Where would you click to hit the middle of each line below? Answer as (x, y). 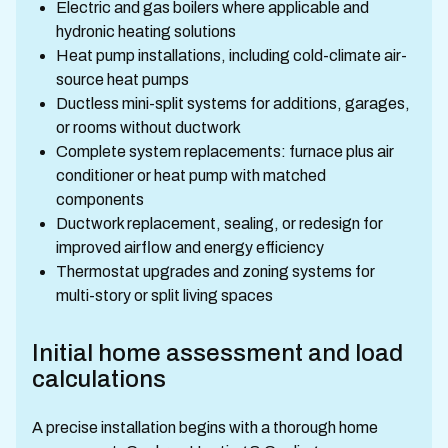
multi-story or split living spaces (164, 295)
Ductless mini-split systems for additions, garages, (233, 103)
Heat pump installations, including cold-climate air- (231, 55)
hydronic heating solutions (146, 31)
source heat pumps (122, 79)
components (100, 199)
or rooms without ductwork (148, 127)
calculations (99, 379)
